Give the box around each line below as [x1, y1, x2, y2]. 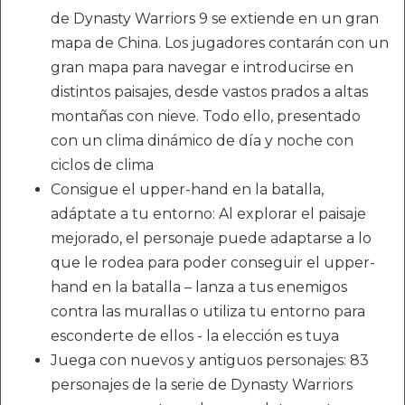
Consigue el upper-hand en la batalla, [51, 181, 324, 198]
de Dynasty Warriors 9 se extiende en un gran [51, 10, 379, 27]
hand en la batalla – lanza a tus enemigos [51, 278, 347, 296]
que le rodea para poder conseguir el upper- [51, 254, 375, 271]
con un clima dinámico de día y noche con [51, 132, 353, 149]
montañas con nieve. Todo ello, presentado [51, 108, 361, 125]
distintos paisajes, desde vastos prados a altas [51, 83, 368, 100]
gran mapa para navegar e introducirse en [51, 59, 353, 76]
